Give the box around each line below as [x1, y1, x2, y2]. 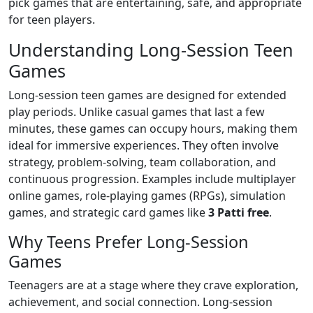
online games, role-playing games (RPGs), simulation [8, 188, 286, 203]
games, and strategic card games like [8, 205, 208, 220]
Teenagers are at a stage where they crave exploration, [8, 277, 298, 293]
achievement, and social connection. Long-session [8, 294, 272, 310]
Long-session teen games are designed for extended [8, 87, 286, 103]
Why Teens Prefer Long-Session [8, 231, 249, 253]
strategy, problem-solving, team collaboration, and [8, 154, 276, 170]
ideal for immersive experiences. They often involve [8, 138, 279, 153]
